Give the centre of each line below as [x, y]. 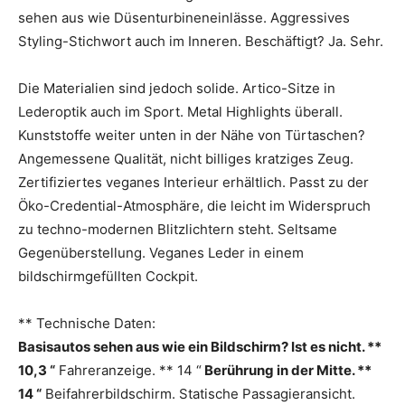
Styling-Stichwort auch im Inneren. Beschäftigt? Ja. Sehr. [201, 41]
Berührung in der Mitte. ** [287, 370]
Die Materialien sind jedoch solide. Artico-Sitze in [177, 88]
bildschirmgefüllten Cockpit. [108, 276]
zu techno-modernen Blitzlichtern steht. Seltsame [178, 229]
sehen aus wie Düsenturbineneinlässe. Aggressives [184, 17]
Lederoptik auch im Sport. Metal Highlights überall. [180, 111]
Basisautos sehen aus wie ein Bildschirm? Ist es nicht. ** [200, 346]
